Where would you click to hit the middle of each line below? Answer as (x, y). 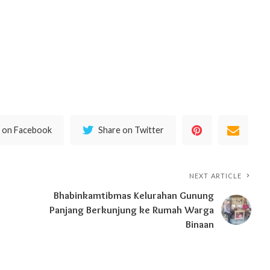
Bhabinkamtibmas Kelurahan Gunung (134, 196)
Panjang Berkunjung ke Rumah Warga (132, 210)
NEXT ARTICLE (216, 176)
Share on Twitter (131, 130)
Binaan (200, 224)
